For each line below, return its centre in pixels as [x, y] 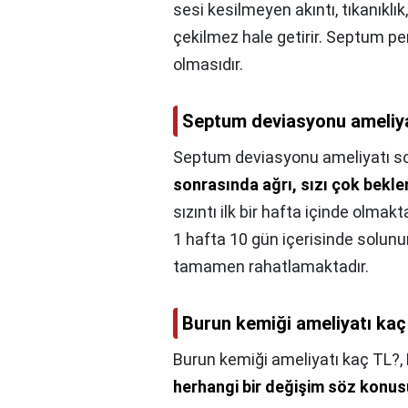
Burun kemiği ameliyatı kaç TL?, [290, 359]
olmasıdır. [208, 64]
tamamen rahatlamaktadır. [271, 266]
